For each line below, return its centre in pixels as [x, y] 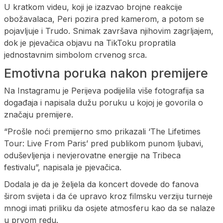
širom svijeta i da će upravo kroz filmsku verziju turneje [108, 196]
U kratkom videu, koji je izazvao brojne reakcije [93, 7]
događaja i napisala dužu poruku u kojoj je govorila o [104, 102]
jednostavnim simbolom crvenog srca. [75, 55]
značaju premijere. [39, 114]
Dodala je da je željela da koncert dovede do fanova [101, 184]
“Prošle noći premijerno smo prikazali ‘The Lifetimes [102, 131]
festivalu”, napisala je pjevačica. [63, 167]
